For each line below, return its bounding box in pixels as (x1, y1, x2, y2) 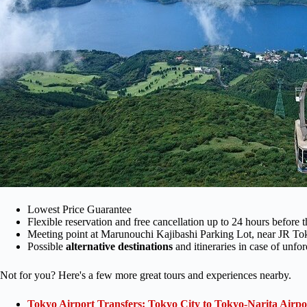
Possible (27, 240, 66, 252)
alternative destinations (66, 240, 173, 252)
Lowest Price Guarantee (27, 203, 132, 215)
